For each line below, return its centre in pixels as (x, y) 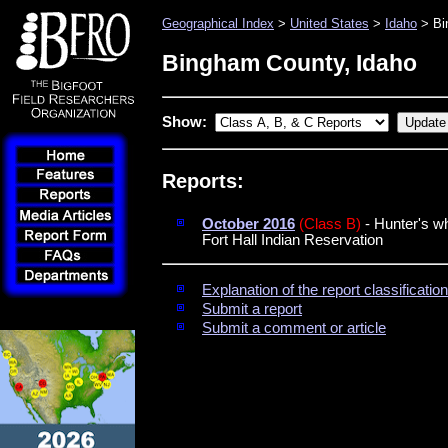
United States (329, 23)
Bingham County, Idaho (289, 62)
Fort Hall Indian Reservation (292, 239)
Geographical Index (218, 23)
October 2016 (248, 223)
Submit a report (252, 309)
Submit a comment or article (294, 328)
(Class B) (330, 223)
